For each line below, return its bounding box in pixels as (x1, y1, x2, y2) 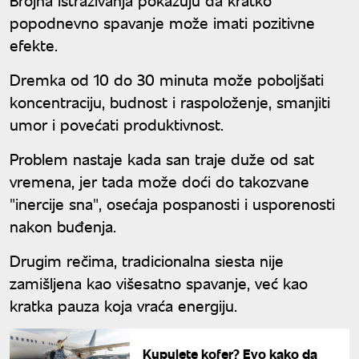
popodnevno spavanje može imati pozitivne (10, 10, 315, 33)
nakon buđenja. (10, 214, 116, 236)
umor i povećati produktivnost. (10, 112, 224, 135)
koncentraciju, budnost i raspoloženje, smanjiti (10, 90, 330, 112)
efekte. (10, 33, 58, 55)
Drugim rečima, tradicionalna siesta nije (10, 248, 284, 271)
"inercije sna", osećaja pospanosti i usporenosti (10, 192, 335, 214)
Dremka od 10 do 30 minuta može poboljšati (10, 67, 324, 90)
